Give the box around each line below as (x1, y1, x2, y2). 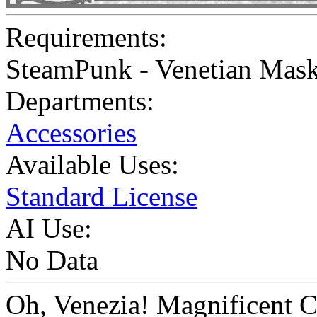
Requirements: (6, 22, 167, 53)
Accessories (6, 117, 137, 149)
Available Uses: (6, 149, 179, 180)
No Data (6, 245, 98, 276)
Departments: (6, 86, 154, 117)
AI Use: (6, 213, 92, 244)
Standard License (6, 181, 197, 212)
